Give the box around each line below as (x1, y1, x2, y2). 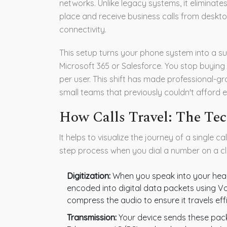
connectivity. (59, 24, 106, 34)
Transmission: (67, 212, 117, 222)
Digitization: (67, 170, 110, 181)
